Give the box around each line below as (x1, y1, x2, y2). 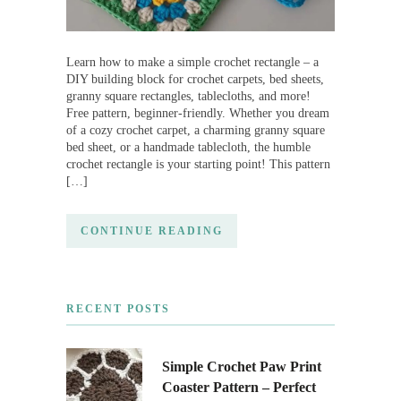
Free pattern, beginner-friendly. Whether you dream (66, 107, 329, 120)
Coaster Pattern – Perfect (162, 380, 316, 395)
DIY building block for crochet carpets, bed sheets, (66, 73, 324, 86)
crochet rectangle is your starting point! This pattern (66, 158, 330, 171)
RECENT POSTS (66, 303, 170, 315)
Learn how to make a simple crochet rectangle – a (66, 55, 319, 69)
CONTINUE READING (81, 225, 223, 237)
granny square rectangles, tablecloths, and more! (66, 90, 311, 103)
